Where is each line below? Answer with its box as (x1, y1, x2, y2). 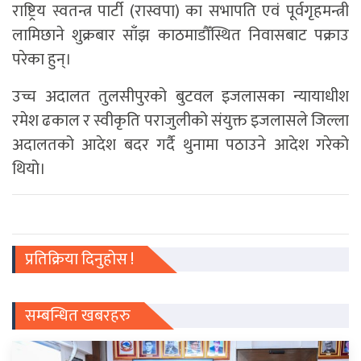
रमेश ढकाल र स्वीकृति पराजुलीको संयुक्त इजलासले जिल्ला (12, 106, 349, 135)
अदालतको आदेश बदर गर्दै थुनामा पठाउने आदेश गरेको (12, 131, 349, 159)
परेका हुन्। (12, 45, 72, 73)
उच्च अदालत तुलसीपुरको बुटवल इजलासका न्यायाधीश (12, 82, 349, 110)
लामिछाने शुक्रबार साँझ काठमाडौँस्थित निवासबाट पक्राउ (12, 21, 349, 49)
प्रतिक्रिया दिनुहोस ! (25, 245, 134, 273)
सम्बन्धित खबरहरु (25, 301, 131, 330)
